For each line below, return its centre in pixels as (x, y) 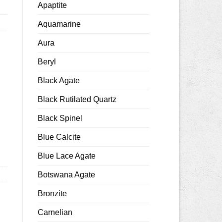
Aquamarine (59, 24)
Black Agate (59, 80)
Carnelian (55, 212)
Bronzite (52, 193)
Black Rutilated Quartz (77, 99)
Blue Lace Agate (67, 156)
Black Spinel (60, 118)
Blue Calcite (59, 137)
